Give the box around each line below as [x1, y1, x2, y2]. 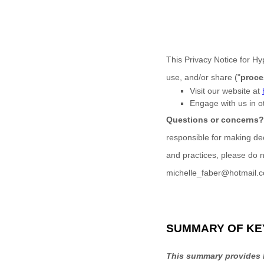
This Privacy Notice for [166, 55, 252, 64]
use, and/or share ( [166, 72, 237, 82]
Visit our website [190, 86, 250, 95]
